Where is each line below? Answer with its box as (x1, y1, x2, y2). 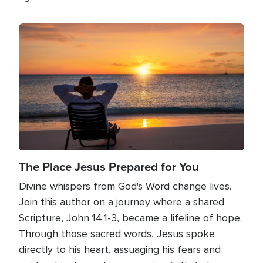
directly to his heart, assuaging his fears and (19, 242, 221, 256)
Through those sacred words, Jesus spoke (19, 227, 215, 240)
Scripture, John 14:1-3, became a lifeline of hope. (19, 211, 242, 224)
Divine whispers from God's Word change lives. (19, 179, 231, 193)
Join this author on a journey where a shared (19, 195, 224, 208)
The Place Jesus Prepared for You (19, 157, 199, 176)
